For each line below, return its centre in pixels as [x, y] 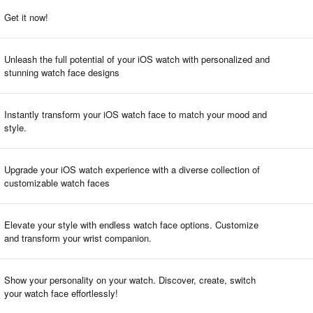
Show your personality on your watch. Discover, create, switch [130, 279]
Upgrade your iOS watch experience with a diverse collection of [132, 169]
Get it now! [26, 17]
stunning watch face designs [62, 72]
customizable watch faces [57, 182]
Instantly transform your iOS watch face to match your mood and [136, 114]
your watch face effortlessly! [61, 293]
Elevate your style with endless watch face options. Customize [131, 224]
